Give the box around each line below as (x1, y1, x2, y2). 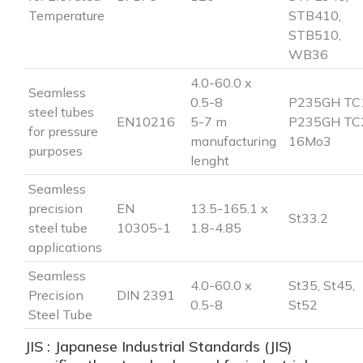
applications (28, 238, 102, 255)
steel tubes (28, 103, 94, 120)
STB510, (288, 26, 341, 43)
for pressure (28, 122, 98, 139)
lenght (190, 152, 229, 169)
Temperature (28, 6, 105, 23)
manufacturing (190, 132, 276, 149)
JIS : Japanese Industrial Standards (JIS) (24, 336, 293, 356)
